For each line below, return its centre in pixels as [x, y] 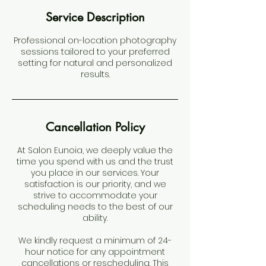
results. [95, 74]
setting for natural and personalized [95, 63]
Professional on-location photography [95, 40]
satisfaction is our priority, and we [95, 184]
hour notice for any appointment [95, 252]
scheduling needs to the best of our [95, 207]
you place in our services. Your [95, 173]
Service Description [95, 17]
